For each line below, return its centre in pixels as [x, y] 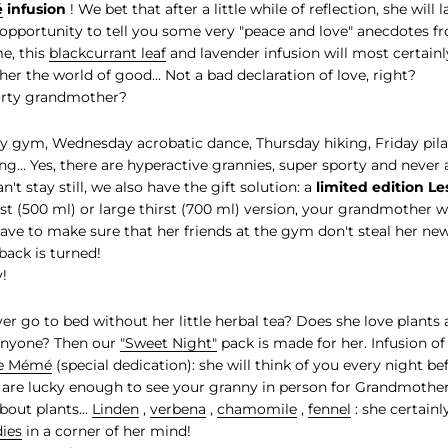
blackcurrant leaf [107, 52]
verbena [178, 408]
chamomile [257, 408]
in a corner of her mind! [106, 430]
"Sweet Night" [168, 342]
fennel [329, 408]
